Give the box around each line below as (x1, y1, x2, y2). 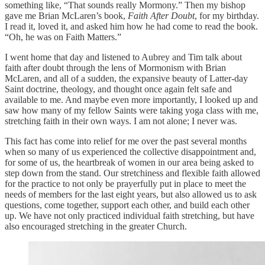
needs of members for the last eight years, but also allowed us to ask (5, 189, 257, 199)
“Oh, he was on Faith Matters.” (5, 31, 121, 42)
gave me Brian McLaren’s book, (5, 10, 128, 21)
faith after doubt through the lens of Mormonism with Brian (5, 62, 226, 73)
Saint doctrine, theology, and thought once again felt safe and (5, 83, 232, 94)
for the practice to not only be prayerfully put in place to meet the (5, 178, 246, 189)
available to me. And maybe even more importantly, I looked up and (5, 94, 258, 105)
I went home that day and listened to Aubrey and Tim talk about (5, 51, 242, 62)
